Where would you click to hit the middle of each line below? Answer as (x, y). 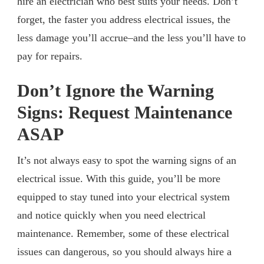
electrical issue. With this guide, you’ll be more (119, 179)
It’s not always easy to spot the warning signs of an (127, 161)
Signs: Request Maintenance (125, 113)
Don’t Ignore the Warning (115, 91)
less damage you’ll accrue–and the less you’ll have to (131, 38)
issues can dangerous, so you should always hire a (124, 252)
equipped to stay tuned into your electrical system (123, 197)
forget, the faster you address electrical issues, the (124, 20)
